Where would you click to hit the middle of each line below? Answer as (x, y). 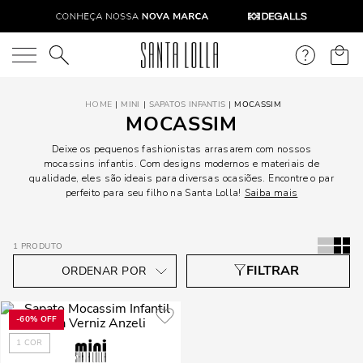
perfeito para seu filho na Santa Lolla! (153, 193)
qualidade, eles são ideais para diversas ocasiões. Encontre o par (181, 178)
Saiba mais (271, 193)
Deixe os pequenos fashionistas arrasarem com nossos (181, 149)
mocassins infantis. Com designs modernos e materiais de (181, 164)
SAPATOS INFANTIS (187, 105)
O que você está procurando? (98, 53)
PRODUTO (42, 246)
